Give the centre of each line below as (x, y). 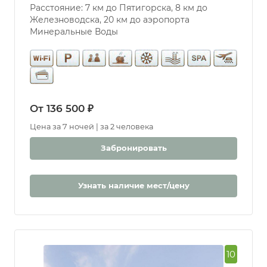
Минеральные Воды (74, 32)
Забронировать (133, 148)
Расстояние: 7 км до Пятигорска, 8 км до (119, 8)
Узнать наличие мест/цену (133, 186)
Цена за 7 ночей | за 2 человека (91, 127)
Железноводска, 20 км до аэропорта (110, 20)
